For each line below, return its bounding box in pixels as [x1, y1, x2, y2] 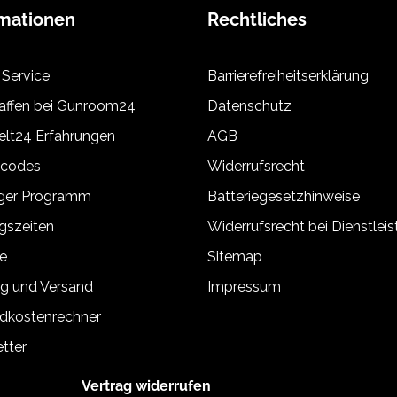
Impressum [207, 278, 281, 296]
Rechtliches [207, 9, 307, 31]
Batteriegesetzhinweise [207, 188, 360, 206]
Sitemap [207, 248, 262, 266]
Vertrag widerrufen [81, 378, 211, 395]
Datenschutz [207, 97, 292, 115]
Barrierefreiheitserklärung [207, 67, 369, 85]
